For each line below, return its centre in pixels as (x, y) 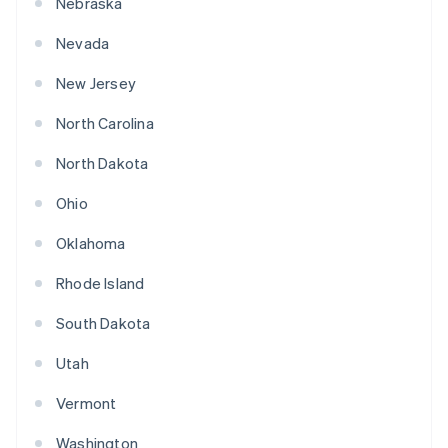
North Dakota (102, 163)
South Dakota (103, 323)
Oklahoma (91, 243)
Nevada (83, 43)
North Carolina (105, 123)
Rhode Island (100, 283)
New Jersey (96, 83)
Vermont (86, 403)
